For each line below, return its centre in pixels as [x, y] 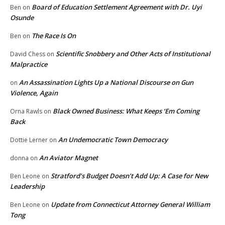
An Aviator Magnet [69, 158]
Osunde [22, 18]
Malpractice [29, 65]
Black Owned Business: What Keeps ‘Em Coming [126, 111]
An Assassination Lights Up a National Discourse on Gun [106, 83]
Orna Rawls [26, 111]
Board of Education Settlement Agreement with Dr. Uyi [117, 7]
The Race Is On [54, 36]
